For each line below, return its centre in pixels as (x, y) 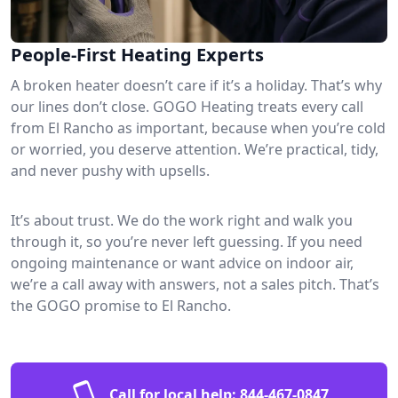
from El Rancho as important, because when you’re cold (198, 127)
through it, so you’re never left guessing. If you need (187, 241)
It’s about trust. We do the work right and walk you (182, 220)
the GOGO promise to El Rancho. (121, 305)
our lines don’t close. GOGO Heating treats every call (187, 106)
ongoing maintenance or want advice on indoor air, (182, 263)
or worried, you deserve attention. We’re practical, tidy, (195, 149)
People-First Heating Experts (137, 54)
